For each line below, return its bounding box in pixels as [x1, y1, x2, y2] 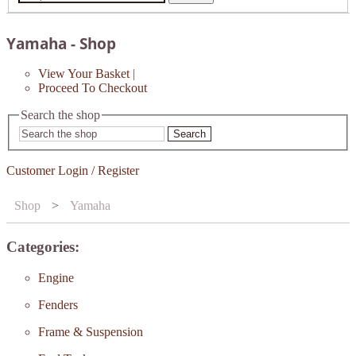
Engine [38, 270, 74, 284]
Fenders [38, 297, 78, 311]
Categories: [6, 238, 79, 255]
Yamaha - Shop [6, 33, 116, 54]
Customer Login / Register [6, 164, 139, 178]
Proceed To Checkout [38, 80, 147, 95]
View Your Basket [38, 66, 130, 80]
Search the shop [21, 107, 100, 122]
